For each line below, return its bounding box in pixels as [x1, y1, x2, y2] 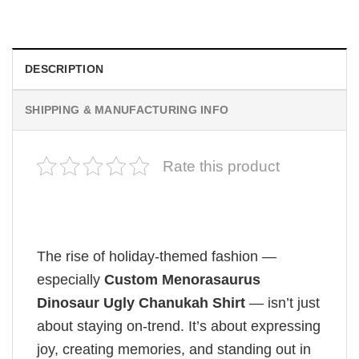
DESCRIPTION [25, 62, 104, 75]
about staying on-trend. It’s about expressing [37, 318, 321, 335]
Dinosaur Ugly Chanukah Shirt [37, 295, 245, 312]
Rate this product [163, 157, 280, 175]
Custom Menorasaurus [104, 272, 260, 288]
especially [37, 272, 104, 288]
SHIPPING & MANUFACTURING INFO [25, 103, 229, 116]
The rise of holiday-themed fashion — [37, 248, 276, 265]
